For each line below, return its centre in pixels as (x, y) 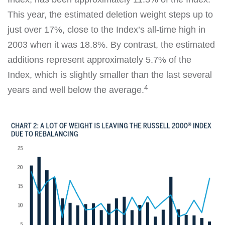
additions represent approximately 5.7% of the (99, 60)
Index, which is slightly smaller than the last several (110, 75)
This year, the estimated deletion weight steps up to (110, 15)
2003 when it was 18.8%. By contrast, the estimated (111, 45)
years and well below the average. (76, 90)
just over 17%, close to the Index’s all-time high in (106, 30)
